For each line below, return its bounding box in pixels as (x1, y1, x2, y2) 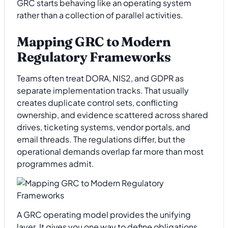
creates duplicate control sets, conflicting (17, 97, 178, 108)
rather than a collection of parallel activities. (17, 9, 183, 20)
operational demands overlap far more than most (17, 146, 204, 157)
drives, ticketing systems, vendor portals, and (17, 121, 190, 132)
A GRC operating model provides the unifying (17, 209, 191, 220)
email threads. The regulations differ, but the (17, 133, 185, 145)
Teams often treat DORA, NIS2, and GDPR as (17, 72, 184, 83)
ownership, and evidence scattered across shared (17, 109, 208, 120)
